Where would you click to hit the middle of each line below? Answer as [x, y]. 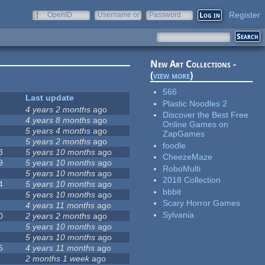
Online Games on [196, 125]
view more [172, 76]
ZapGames [184, 134]
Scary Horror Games [202, 203]
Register [245, 15]
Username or [119, 15]
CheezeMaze [188, 157]
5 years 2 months [58, 142]
